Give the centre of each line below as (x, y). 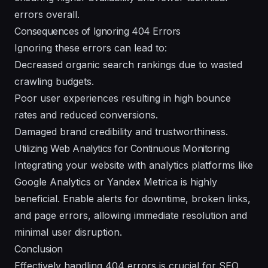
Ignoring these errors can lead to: (91, 48)
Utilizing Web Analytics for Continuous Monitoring (122, 148)
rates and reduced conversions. (86, 115)
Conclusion (39, 249)
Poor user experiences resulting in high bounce (123, 98)
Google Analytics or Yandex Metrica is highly (116, 182)
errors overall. (47, 14)
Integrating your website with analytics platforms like (134, 165)
